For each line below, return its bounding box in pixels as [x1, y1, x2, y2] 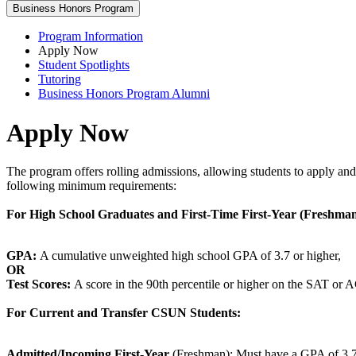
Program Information [38, 29, 143, 44]
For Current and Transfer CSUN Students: [6, 306, 241, 320]
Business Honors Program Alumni [38, 87, 210, 101]
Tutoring [38, 72, 81, 87]
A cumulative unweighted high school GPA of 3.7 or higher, [37, 249, 341, 263]
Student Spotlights [38, 58, 130, 72]
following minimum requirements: [6, 179, 176, 193]
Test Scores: [6, 277, 71, 292]
